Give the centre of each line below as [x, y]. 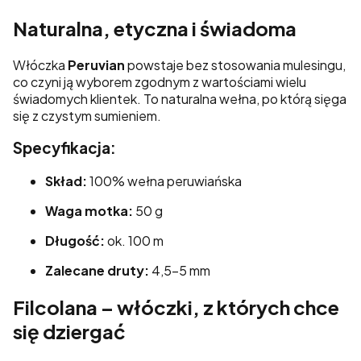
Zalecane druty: [97, 270]
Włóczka [40, 64]
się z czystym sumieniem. [87, 115]
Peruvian [96, 64]
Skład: [66, 180]
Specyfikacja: [64, 148]
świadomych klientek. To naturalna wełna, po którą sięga [180, 98]
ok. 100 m [134, 240]
